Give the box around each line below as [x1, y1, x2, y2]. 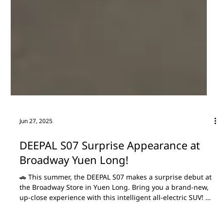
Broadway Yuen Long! [19, 179, 129, 194]
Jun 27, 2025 [19, 143, 53, 152]
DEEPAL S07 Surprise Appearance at [19, 164, 200, 180]
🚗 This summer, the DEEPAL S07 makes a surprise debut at [19, 199, 212, 209]
